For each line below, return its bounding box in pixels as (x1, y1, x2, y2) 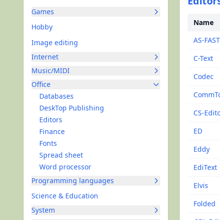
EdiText (193, 163, 217, 172)
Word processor (39, 162, 91, 171)
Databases (39, 91, 74, 101)
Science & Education (31, 191, 98, 200)
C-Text (193, 54, 213, 63)
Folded (193, 199, 216, 208)
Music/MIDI (31, 66, 70, 75)
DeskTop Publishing (39, 103, 104, 112)
